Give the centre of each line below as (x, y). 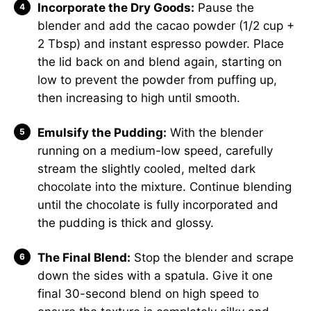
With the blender (215, 132)
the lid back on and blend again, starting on (160, 61)
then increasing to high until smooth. (139, 98)
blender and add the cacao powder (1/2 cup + (166, 25)
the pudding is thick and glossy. (126, 222)
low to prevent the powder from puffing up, (157, 79)
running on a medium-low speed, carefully (155, 150)
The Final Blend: (84, 257)
